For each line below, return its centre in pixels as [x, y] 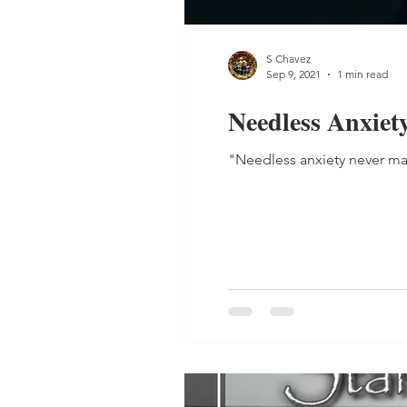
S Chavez [288, 59]
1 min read [362, 74]
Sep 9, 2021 [293, 74]
